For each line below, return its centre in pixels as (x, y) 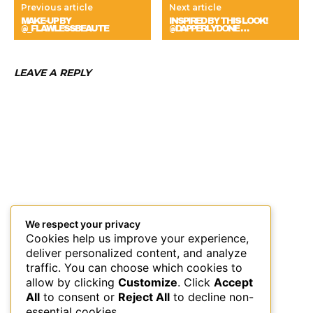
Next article (196, 8)
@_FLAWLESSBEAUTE (65, 29)
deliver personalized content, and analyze (136, 253)
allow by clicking (72, 282)
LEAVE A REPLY (52, 73)
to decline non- (212, 297)
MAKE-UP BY (46, 21)
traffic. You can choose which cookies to (134, 267)
